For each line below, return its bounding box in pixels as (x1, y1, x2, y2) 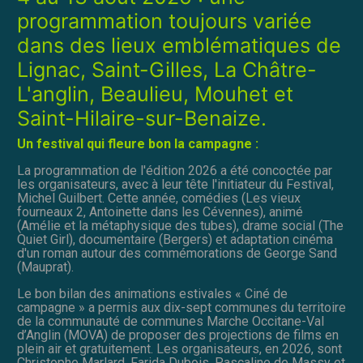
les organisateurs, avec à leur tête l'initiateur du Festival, (17, 177, 334, 193)
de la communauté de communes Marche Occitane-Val (17, 314, 324, 330)
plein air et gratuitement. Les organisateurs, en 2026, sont (17, 341, 342, 357)
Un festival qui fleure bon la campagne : (17, 136, 262, 152)
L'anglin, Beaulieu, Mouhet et (17, 82, 293, 107)
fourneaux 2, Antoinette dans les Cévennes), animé (17, 204, 303, 220)
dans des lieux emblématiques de (17, 33, 341, 58)
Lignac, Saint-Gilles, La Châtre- (17, 58, 317, 83)
